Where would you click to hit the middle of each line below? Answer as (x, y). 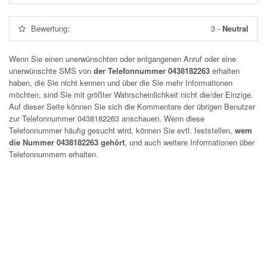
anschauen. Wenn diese (162, 118)
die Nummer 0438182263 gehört (67, 142)
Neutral (235, 28)
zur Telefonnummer (43, 118)
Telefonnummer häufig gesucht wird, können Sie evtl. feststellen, (122, 130)
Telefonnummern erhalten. (54, 154)
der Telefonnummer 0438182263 (152, 71)
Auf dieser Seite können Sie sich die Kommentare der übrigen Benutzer (132, 106)
